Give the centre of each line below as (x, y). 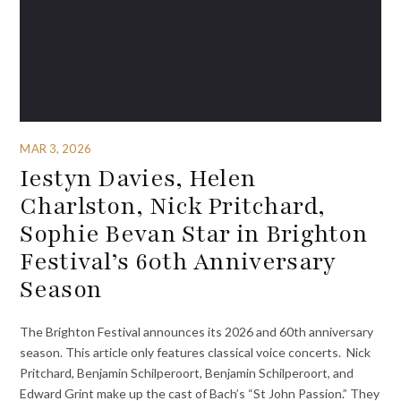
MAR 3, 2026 (55, 148)
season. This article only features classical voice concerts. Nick (196, 352)
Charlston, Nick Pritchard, (173, 206)
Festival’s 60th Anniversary (178, 262)
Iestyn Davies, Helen (138, 179)
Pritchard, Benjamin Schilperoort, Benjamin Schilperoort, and (187, 372)
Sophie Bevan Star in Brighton (194, 234)
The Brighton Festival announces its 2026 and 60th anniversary (197, 331)
